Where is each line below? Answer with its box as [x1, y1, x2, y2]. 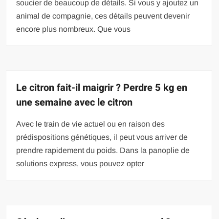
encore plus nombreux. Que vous [16, 24, 131, 33]
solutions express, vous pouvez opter [16, 159, 145, 168]
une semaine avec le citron [16, 95, 133, 109]
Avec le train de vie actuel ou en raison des [16, 119, 165, 128]
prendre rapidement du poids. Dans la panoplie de [16, 146, 190, 154]
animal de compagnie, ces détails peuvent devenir [16, 11, 190, 20]
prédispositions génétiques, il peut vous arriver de [16, 132, 188, 141]
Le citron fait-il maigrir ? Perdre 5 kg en [16, 80, 188, 95]
